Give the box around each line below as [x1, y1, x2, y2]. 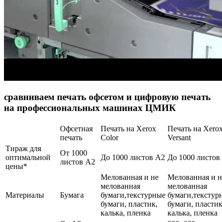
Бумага [60, 191, 84, 200]
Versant [167, 133, 191, 142]
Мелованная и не [101, 173, 159, 182]
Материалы [5, 191, 44, 200]
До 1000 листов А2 [101, 153, 165, 162]
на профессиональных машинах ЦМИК [4, 103, 176, 113]
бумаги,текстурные [101, 191, 166, 200]
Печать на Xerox [101, 124, 156, 133]
